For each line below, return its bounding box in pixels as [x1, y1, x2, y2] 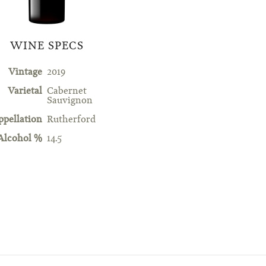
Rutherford [46, 115, 96, 125]
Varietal [7, 87, 42, 97]
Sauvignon [46, 96, 93, 106]
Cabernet [46, 87, 87, 97]
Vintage [8, 67, 42, 77]
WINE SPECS [9, 40, 84, 52]
